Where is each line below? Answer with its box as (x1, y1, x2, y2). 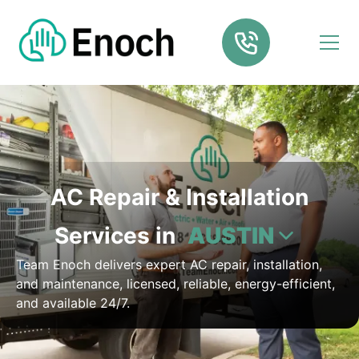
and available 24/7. (16, 295, 130, 311)
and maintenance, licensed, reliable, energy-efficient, (16, 276, 335, 292)
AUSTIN (188, 222, 274, 249)
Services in (54, 222, 181, 249)
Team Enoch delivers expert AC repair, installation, (16, 256, 322, 272)
